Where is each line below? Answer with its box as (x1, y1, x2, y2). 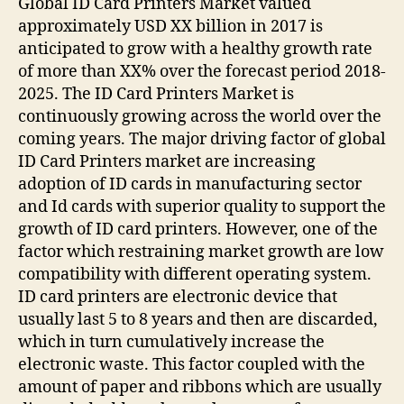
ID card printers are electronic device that (18, 286, 337, 308)
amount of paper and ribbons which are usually (18, 376, 381, 398)
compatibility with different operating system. (18, 263, 372, 285)
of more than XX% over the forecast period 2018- (18, 60, 386, 82)
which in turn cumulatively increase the (18, 331, 325, 353)
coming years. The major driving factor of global (18, 128, 386, 150)
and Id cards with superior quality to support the (18, 196, 386, 217)
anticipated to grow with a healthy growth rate (18, 38, 372, 60)
